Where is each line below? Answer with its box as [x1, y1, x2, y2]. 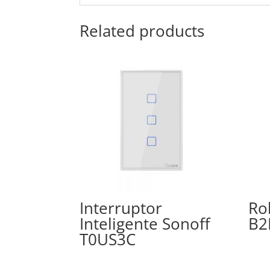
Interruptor [80, 197, 162, 219]
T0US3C [80, 228, 136, 251]
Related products [80, 20, 204, 42]
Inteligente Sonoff [80, 213, 210, 235]
